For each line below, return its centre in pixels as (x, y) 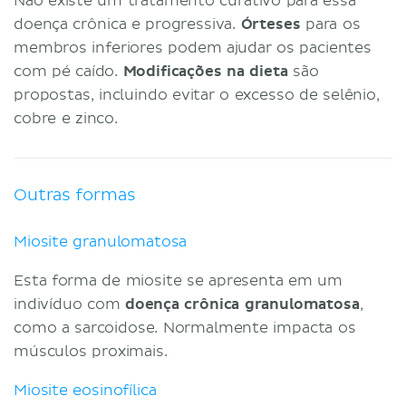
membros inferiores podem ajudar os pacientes (193, 48)
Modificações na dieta (205, 71)
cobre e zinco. (66, 118)
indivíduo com (69, 304)
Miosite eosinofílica (85, 390)
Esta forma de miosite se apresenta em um (178, 280)
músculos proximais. (93, 351)
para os (330, 24)
